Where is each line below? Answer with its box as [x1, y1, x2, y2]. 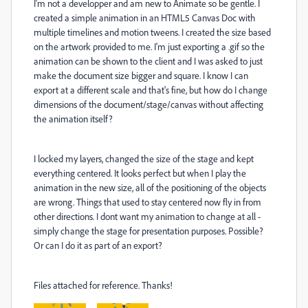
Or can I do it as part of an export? [34, 239, 164, 251]
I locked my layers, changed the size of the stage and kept [34, 153, 254, 164]
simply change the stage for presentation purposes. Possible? [34, 225, 263, 236]
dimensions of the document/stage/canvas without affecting [34, 98, 263, 110]
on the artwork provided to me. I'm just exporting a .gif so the [34, 41, 265, 52]
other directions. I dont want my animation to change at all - [34, 210, 261, 222]
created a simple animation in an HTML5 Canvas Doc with [34, 12, 256, 23]
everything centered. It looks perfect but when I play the [34, 167, 246, 179]
